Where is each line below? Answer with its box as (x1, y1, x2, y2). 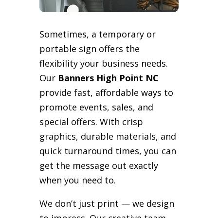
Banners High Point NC (57, 72, 159, 84)
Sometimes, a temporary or (39, 28, 156, 40)
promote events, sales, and (39, 101, 153, 113)
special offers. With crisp (39, 115, 143, 127)
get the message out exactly (39, 159, 158, 171)
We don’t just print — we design (39, 197, 174, 209)
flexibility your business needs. (39, 57, 168, 69)
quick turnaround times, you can (39, 145, 176, 157)
